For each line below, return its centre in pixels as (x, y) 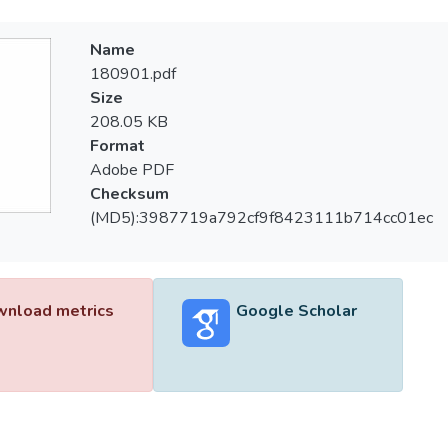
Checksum (129, 194)
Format (117, 146)
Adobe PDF (131, 170)
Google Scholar (296, 311)
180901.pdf (132, 74)
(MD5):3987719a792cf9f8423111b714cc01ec (261, 218)
